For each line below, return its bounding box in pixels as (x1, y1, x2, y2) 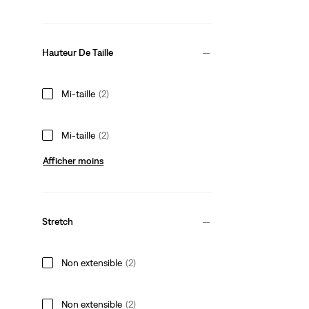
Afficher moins (43, 154, 104, 166)
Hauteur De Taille (42, 47, 114, 59)
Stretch (42, 216, 74, 228)
